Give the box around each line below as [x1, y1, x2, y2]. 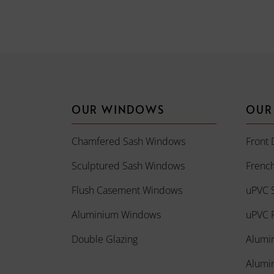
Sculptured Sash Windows [71, 159, 185, 172]
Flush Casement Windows [71, 183, 182, 197]
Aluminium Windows [71, 208, 161, 221]
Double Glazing [71, 232, 138, 246]
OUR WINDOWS [71, 102, 165, 117]
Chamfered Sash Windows [71, 135, 185, 148]
